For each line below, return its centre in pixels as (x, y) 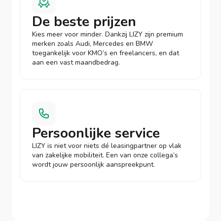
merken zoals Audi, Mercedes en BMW (92, 44)
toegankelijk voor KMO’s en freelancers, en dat (106, 53)
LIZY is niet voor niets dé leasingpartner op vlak (107, 146)
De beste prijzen (84, 22)
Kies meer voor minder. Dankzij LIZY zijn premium (108, 35)
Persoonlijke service (96, 133)
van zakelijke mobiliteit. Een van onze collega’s (105, 155)
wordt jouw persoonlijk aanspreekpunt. (93, 165)
